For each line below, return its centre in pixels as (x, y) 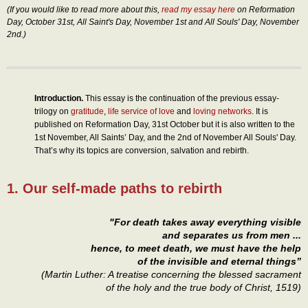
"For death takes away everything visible (205, 222)
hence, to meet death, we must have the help (196, 248)
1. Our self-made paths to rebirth (114, 189)
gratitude (87, 112)
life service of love (141, 112)
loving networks (222, 112)
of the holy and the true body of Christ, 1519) (203, 287)
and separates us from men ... (232, 235)
